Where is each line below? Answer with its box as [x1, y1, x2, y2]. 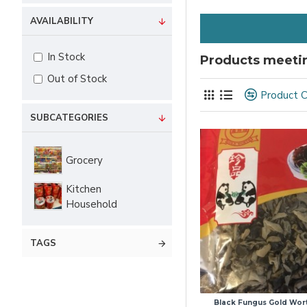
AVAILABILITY [30, 15, 93, 28]
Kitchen [66, 182, 101, 197]
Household [66, 197, 117, 212]
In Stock [47, 50, 85, 64]
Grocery [66, 153, 103, 168]
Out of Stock [47, 72, 107, 86]
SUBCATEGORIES [30, 112, 108, 125]
